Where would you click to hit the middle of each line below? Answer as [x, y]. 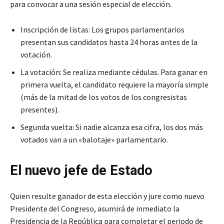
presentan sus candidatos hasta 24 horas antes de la [109, 42]
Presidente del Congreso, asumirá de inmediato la [95, 209]
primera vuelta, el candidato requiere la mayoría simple [114, 85]
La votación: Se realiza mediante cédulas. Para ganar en [114, 72]
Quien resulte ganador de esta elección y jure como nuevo [107, 196]
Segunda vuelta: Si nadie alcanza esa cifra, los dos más [112, 127]
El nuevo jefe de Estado [81, 171]
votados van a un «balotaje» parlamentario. [94, 140]
